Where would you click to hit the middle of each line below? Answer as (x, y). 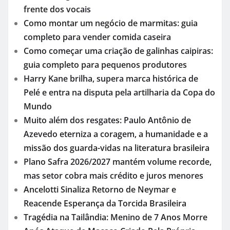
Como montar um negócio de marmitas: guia (111, 23)
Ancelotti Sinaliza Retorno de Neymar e (100, 189)
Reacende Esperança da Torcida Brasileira (105, 203)
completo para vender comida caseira (97, 37)
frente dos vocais (57, 9)
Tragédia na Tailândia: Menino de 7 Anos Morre (116, 217)
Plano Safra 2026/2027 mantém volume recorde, (118, 161)
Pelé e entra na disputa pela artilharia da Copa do (119, 92)
